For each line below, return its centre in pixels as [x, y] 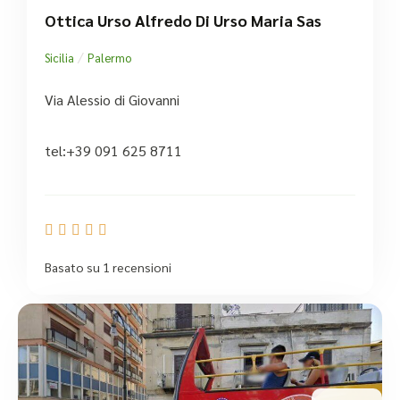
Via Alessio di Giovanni [112, 100]
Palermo [109, 58]
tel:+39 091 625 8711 [113, 151]
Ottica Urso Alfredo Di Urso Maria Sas [183, 21]
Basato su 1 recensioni [108, 267]
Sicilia [59, 58]
